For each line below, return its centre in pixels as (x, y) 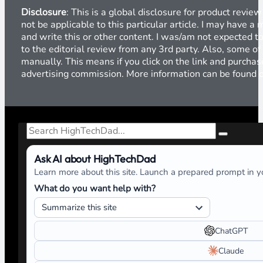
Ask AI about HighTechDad (95, 159)
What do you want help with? (95, 188)
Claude (231, 251)
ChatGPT (231, 231)
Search (40, 127)
